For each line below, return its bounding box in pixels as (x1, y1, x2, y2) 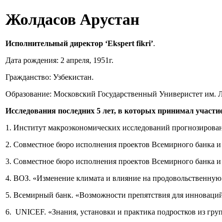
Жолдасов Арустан (5, 10, 139, 28)
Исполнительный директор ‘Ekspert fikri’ (5, 39, 153, 48)
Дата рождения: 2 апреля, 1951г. (5, 56, 113, 65)
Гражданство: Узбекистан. (5, 73, 94, 82)
